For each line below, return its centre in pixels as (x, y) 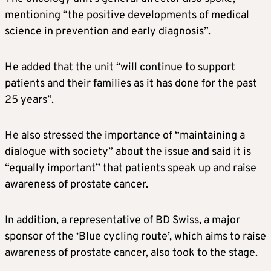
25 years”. (29, 100)
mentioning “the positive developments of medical (127, 16)
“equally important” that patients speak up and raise (131, 169)
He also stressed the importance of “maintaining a (125, 136)
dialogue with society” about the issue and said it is (128, 152)
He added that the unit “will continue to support (120, 68)
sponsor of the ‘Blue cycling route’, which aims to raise (135, 237)
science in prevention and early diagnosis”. (108, 32)
